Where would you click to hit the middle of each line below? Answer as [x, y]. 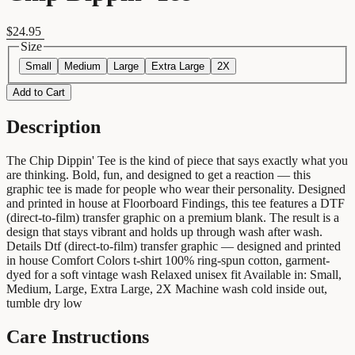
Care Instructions [78, 337]
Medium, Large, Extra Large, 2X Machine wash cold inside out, [167, 289]
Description [53, 127]
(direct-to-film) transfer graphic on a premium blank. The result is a [173, 218]
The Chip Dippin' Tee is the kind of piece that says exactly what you [177, 161]
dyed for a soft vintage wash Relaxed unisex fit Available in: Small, [174, 275]
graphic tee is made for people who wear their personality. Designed [176, 189]
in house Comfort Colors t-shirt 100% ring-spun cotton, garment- [168, 261]
